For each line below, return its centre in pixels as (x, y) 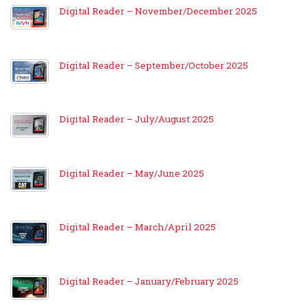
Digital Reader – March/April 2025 (137, 227)
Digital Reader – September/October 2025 (154, 65)
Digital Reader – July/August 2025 (136, 119)
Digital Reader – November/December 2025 (158, 11)
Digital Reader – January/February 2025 (149, 281)
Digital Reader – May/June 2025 (132, 173)
